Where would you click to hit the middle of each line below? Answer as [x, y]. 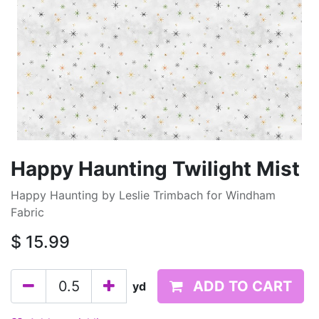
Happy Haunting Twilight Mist [155, 169]
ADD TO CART [242, 286]
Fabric [27, 212]
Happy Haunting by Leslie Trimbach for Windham [143, 195]
